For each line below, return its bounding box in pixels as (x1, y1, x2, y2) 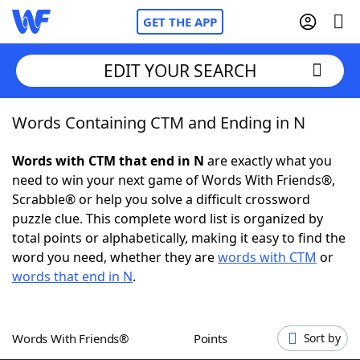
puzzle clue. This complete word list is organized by (12, 210, 323, 227)
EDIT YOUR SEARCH (103, 59, 257, 82)
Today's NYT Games (44, 288, 167, 306)
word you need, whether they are (12, 248, 218, 266)
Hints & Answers (167, 288, 268, 306)
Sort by (303, 330, 341, 346)
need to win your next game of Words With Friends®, (12, 171, 335, 189)
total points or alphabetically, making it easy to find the (12, 229, 346, 247)
